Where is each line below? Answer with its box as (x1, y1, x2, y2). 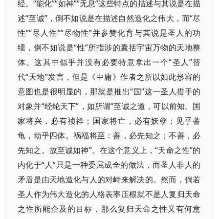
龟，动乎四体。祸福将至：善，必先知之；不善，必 (18, 130, 201, 141)
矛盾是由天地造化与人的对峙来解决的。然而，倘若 (18, 174, 201, 185)
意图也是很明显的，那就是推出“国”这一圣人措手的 (18, 86, 201, 97)
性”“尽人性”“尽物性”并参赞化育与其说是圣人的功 (18, 27, 201, 38)
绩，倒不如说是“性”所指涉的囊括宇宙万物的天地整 (18, 42, 201, 53)
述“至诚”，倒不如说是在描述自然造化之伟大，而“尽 (18, 13, 201, 23)
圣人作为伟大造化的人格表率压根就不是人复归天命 (18, 189, 201, 199)
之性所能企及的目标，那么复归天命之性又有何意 (18, 203, 201, 214)
